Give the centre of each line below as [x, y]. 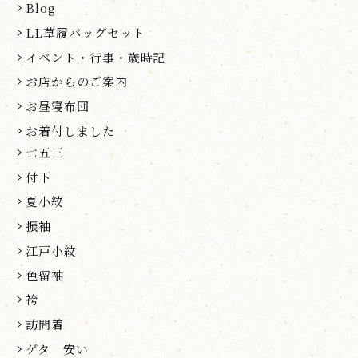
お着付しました [70, 130]
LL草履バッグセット [86, 32]
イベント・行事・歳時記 [96, 57]
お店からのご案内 [77, 82]
